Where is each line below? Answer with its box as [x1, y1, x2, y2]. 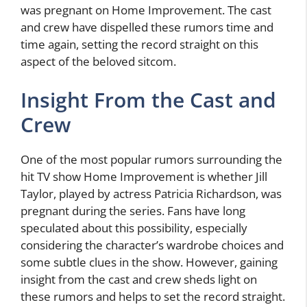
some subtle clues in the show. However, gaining [21, 254, 278, 270]
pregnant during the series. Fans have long [21, 202, 245, 219]
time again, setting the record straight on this [21, 36, 258, 53]
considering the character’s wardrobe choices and [21, 236, 284, 253]
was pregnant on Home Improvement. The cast [21, 2, 271, 19]
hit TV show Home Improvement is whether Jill [21, 168, 267, 184]
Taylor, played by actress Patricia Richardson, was [21, 185, 282, 201]
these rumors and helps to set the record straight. [21, 288, 285, 304]
